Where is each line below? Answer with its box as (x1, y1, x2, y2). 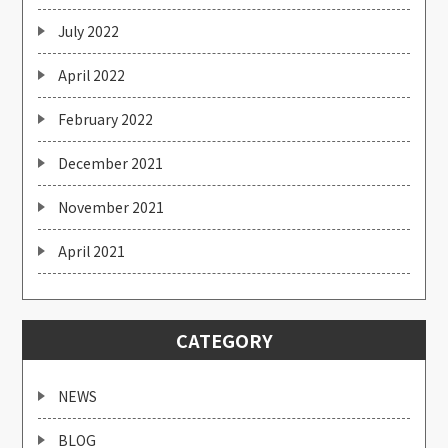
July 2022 (58, 21, 120, 42)
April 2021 (58, 241, 126, 262)
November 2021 (58, 197, 165, 218)
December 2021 (58, 153, 164, 174)
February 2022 (58, 109, 154, 130)
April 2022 (58, 65, 126, 86)
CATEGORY (175, 327, 273, 354)
